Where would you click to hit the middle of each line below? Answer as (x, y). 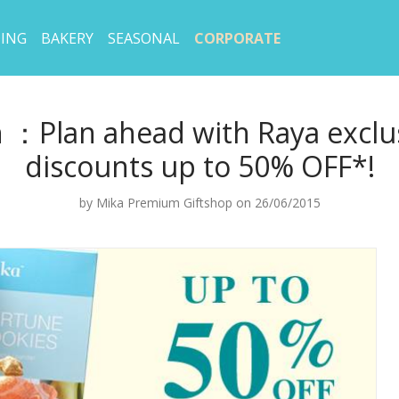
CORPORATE (237, 39)
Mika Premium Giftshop (164, 203)
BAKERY (67, 39)
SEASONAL (144, 39)
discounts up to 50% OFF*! (199, 166)
